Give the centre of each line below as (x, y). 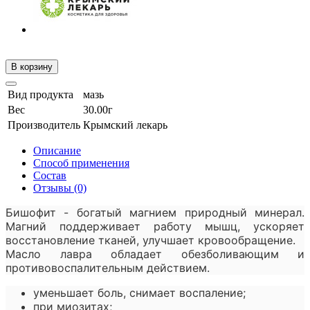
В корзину (32, 67)
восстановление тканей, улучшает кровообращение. (151, 240)
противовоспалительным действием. (108, 268)
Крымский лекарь (125, 125)
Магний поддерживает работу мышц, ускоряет (155, 227)
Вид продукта (40, 95)
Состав (50, 176)
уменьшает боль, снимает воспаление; (139, 293)
